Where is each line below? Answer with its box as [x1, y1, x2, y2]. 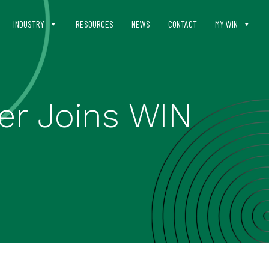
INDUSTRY [13, 18, 44, 29]
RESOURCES [76, 18, 113, 29]
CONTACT [168, 18, 197, 29]
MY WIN [215, 18, 238, 29]
